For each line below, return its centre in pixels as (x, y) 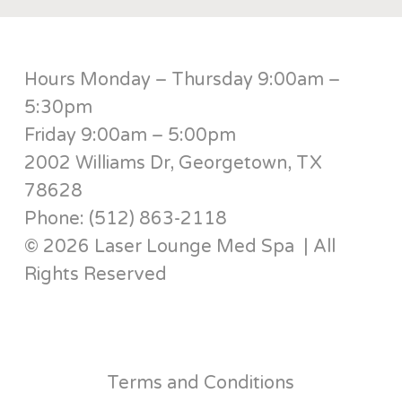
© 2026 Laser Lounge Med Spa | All (179, 247)
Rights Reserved (95, 275)
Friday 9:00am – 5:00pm (130, 135)
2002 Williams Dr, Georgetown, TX (173, 163)
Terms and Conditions (201, 383)
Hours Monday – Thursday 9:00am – (182, 80)
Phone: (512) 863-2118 (125, 219)
